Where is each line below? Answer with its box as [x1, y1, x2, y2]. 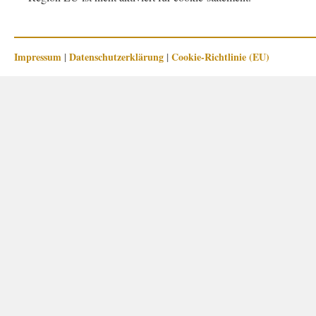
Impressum [14, 49, 61, 64]
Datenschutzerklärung [69, 49, 164, 64]
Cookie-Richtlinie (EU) [171, 49, 269, 64]
